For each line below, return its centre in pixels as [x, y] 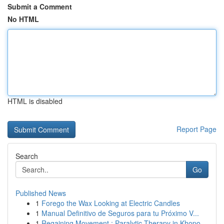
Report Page [196, 129]
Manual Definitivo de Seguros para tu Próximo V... [120, 213]
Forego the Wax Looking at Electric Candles [111, 203]
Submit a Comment [40, 6]
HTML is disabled [35, 101]
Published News [41, 193]
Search [27, 156]
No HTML [23, 19]
